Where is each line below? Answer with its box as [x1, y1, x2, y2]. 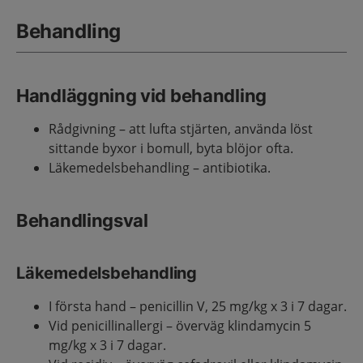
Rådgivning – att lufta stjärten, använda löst [49, 120, 313, 138]
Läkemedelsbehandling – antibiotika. [49, 159, 271, 177]
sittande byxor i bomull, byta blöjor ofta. [49, 139, 293, 157]
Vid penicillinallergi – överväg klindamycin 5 [49, 317, 311, 335]
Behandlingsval [16, 210, 148, 231]
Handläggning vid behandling [16, 85, 267, 106]
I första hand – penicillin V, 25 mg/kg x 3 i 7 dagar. [49, 297, 347, 315]
